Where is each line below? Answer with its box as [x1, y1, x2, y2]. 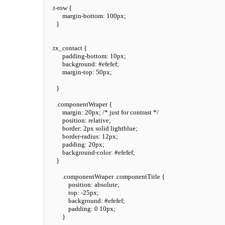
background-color [62, 149, 111, 157]
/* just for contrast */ [102, 108, 159, 117]
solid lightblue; [94, 125, 138, 133]
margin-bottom [62, 12, 103, 20]
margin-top [62, 68, 92, 76]
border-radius [62, 133, 98, 141]
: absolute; [91, 181, 120, 189]
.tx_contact [52, 44, 82, 52]
